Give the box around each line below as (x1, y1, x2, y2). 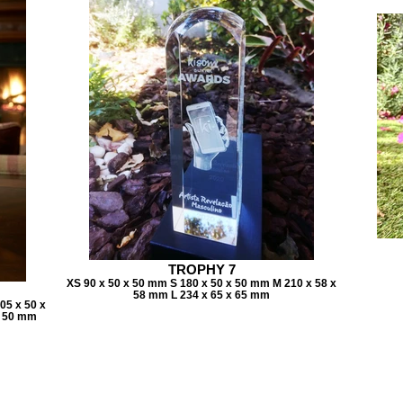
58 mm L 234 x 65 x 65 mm (133, 289, 270, 300)
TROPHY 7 (167, 262, 236, 277)
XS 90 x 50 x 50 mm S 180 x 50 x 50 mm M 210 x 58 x (67, 277, 336, 289)
